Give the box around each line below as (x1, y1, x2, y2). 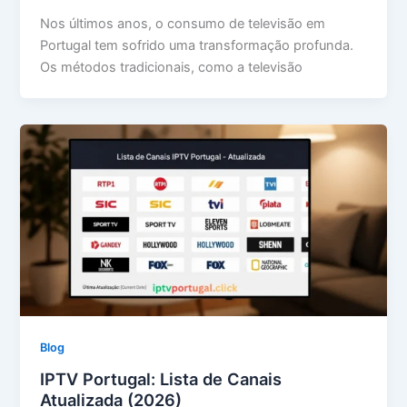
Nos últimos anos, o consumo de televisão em (40, 15, 326, 33)
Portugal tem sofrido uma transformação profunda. (40, 37, 354, 55)
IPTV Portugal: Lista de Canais (40, 368, 283, 389)
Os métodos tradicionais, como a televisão (40, 59, 303, 76)
